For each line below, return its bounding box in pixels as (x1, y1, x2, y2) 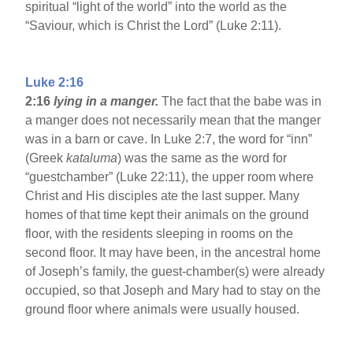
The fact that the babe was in (158, 95, 322, 109)
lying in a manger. (54, 95, 159, 109)
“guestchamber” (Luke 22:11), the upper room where (25, 170, 314, 184)
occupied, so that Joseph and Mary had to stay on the (25, 284, 321, 298)
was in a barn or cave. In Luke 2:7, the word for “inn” (25, 132, 313, 147)
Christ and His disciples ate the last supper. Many (25, 189, 300, 203)
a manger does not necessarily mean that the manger (25, 113, 321, 128)
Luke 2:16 (25, 76, 84, 90)
